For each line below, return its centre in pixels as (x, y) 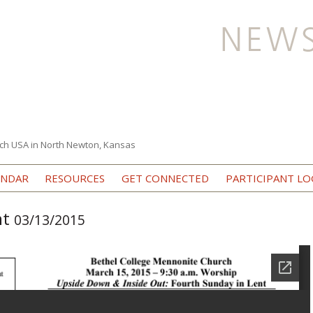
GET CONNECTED (165, 178)
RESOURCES (75, 178)
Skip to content (190, 169)
